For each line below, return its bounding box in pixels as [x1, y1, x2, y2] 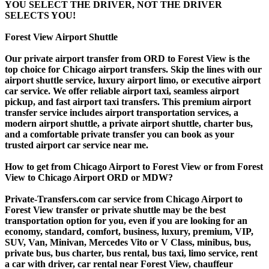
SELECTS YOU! [5, 10, 76, 20]
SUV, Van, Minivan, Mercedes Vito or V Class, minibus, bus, [5, 237, 251, 247]
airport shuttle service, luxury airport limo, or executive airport [5, 74, 261, 85]
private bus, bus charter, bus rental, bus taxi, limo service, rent [5, 247, 258, 258]
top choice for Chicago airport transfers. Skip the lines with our [5, 64, 262, 74]
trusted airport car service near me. [5, 139, 148, 150]
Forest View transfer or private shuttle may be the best [5, 204, 226, 215]
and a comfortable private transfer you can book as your [5, 128, 234, 139]
